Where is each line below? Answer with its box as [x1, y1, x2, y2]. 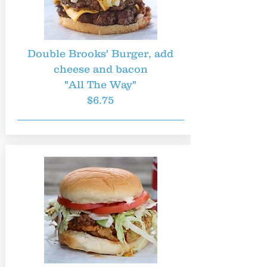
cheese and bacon [53, 63, 148, 75]
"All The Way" [64, 79, 136, 91]
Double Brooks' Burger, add [27, 48, 173, 60]
